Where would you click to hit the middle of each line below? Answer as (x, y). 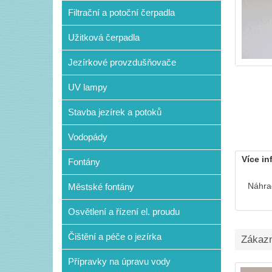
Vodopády (88, 137)
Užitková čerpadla (104, 37)
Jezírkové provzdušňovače (122, 62)
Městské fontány (101, 187)
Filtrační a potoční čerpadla (121, 12)
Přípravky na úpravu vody (119, 261)
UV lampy (88, 87)
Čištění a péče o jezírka (115, 236)
